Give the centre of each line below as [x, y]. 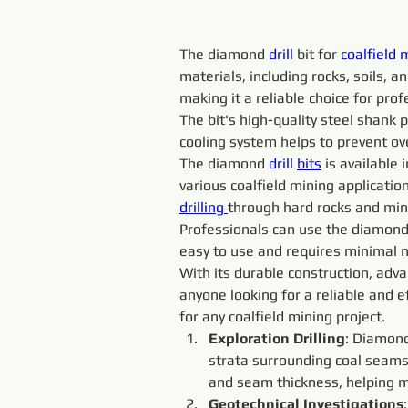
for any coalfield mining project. [282, 316]
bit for [319, 54]
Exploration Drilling [277, 338]
